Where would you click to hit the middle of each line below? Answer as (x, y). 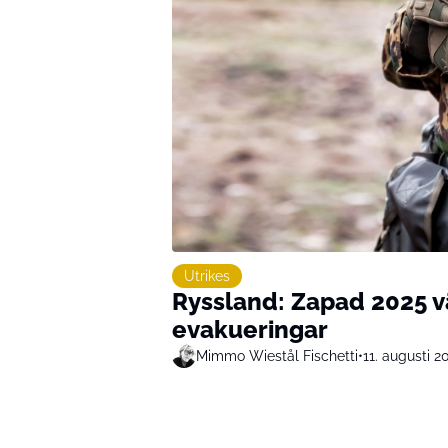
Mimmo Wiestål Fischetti (277, 355)
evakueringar (250, 330)
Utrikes (207, 276)
